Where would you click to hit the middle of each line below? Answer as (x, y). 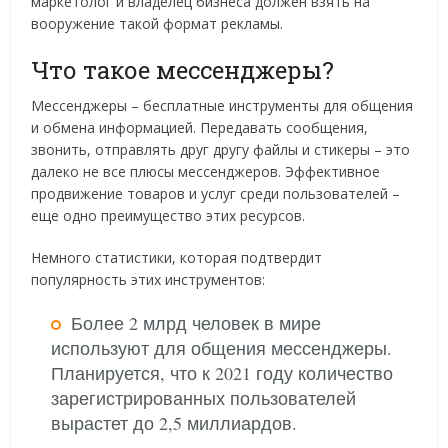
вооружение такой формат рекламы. (157, 23)
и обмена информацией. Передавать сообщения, (200, 127)
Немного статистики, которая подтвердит (177, 257)
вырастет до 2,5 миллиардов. (174, 423)
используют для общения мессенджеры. (222, 348)
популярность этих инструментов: (148, 279)
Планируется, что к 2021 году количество (222, 373)
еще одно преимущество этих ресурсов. (168, 215)
